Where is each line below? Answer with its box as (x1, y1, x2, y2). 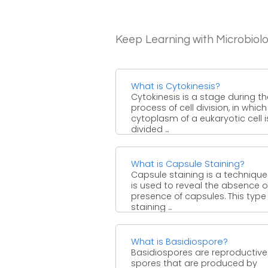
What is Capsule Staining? (131, 157, 245, 170)
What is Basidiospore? (131, 235, 228, 248)
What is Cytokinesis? (131, 80, 220, 92)
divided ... (131, 123, 169, 135)
